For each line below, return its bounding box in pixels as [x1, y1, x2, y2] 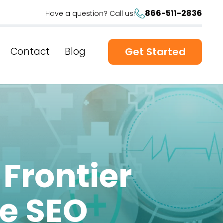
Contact [10, 45, 50, 58]
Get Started [124, 45, 186, 59]
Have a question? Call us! [45, 8, 135, 18]
